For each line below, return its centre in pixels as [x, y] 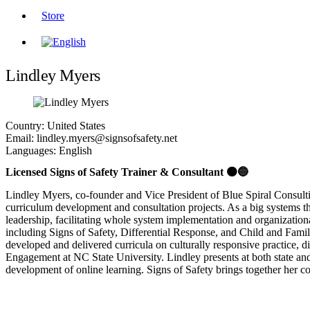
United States [75, 126]
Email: [20, 138]
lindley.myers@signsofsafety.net [106, 138]
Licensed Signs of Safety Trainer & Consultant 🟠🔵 [127, 172]
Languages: [31, 151]
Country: [25, 126]
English [74, 151]
